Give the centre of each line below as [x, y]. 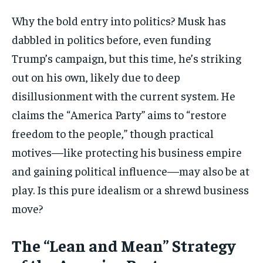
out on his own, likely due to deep [96, 77]
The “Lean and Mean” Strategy [124, 245]
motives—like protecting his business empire [127, 152]
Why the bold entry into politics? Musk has [119, 21]
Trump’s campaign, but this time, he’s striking [127, 58]
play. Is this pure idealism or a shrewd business [130, 190]
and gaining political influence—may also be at [131, 171]
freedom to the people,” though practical [113, 133]
